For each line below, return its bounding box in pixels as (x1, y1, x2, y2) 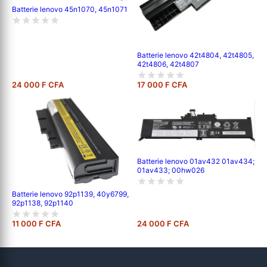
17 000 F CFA (137, 79, 187, 89)
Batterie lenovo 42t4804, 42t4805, (137, 50, 254, 60)
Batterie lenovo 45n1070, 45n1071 (12, 4, 128, 14)
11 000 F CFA (12, 218, 61, 228)
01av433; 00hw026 (137, 165, 204, 175)
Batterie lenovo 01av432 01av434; (137, 156, 254, 166)
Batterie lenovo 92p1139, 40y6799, (12, 189, 129, 198)
